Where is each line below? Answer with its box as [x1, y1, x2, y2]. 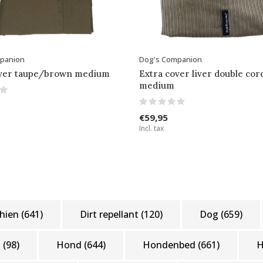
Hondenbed [143, 238, 198, 251]
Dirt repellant [80, 207, 141, 221]
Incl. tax [139, 123, 164, 133]
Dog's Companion [139, 53, 202, 65]
